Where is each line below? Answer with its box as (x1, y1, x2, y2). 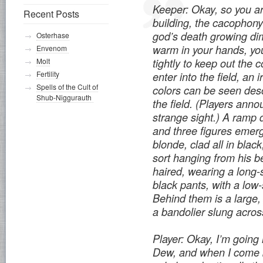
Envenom (36, 43, 69, 53)
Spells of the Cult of (36, 82, 98, 92)
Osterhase (36, 30, 69, 40)
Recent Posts (23, 7, 79, 21)
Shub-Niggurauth (36, 92, 93, 102)
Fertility (36, 69, 59, 79)
